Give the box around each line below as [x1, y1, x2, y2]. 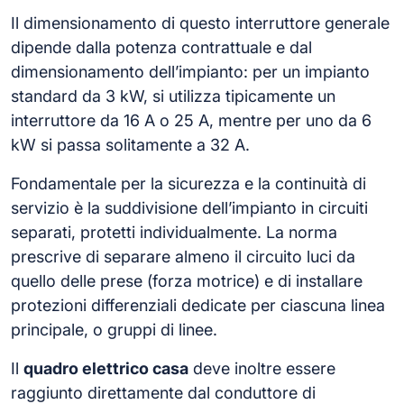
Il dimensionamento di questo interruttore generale [11, 13, 390, 32]
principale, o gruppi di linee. [11, 319, 217, 339]
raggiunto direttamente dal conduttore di [11, 382, 316, 402]
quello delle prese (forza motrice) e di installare [11, 271, 363, 290]
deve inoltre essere [188, 358, 335, 378]
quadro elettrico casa [23, 358, 188, 378]
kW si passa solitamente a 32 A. [11, 134, 250, 154]
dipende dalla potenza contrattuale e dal [11, 37, 312, 57]
